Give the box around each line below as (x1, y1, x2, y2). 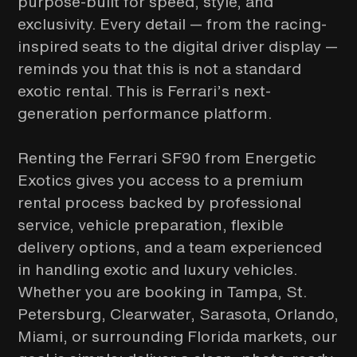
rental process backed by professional (18, 191, 302, 214)
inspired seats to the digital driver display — (18, 35, 339, 57)
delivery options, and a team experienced (18, 236, 323, 258)
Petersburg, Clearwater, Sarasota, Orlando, (18, 303, 339, 325)
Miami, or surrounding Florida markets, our (18, 325, 338, 347)
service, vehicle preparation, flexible (18, 214, 284, 236)
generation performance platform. (18, 102, 273, 124)
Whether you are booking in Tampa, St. (18, 280, 308, 303)
